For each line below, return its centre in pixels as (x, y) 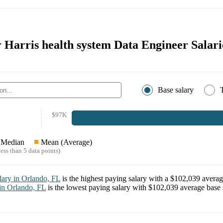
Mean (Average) (66, 142)
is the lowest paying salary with (98, 188)
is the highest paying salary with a (116, 179)
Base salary (176, 90)
